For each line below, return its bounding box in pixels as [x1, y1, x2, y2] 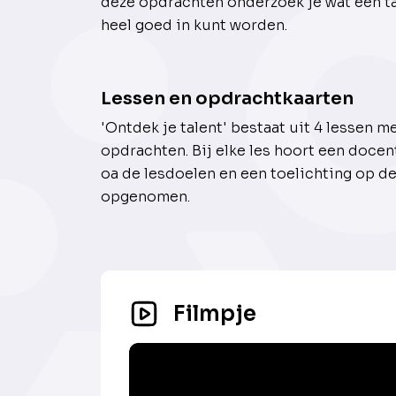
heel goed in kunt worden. [101, 16, 287, 35]
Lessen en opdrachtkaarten [101, 88, 354, 110]
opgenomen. [101, 187, 194, 207]
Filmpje [173, 300, 256, 327]
